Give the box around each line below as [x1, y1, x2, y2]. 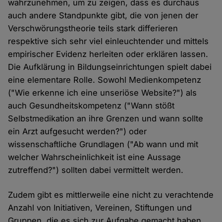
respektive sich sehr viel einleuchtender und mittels [8, 36, 209, 46]
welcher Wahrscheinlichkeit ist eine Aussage [8, 152, 181, 162]
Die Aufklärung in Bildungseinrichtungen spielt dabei [8, 61, 212, 72]
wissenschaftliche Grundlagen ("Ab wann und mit [8, 139, 199, 149]
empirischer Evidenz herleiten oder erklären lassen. [8, 49, 209, 59]
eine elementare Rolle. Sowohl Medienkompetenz [8, 74, 202, 85]
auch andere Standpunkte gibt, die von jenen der [8, 10, 199, 20]
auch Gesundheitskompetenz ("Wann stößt [8, 100, 175, 111]
